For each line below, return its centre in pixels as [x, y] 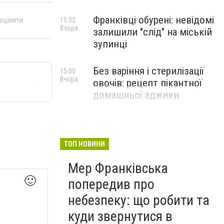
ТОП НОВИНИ [84, 144]
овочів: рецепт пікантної [147, 83]
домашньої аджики [136, 95]
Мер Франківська [118, 168]
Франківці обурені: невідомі [153, 20]
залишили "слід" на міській [152, 32]
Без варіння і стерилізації [148, 71]
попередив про [111, 184]
